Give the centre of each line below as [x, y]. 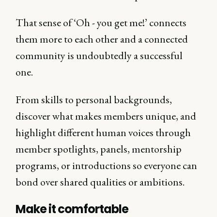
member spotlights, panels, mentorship [99, 149]
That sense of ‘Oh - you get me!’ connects [101, 23]
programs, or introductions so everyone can [106, 165]
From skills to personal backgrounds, [94, 100]
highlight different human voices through [103, 132]
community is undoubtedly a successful [99, 55]
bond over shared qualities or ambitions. [100, 182]
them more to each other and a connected [102, 39]
